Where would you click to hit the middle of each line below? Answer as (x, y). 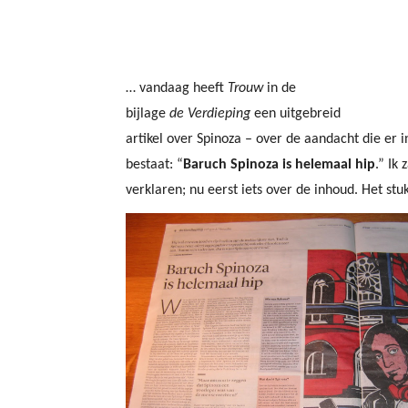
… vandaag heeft (177, 88)
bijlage (148, 114)
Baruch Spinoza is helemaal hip (279, 165)
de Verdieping (210, 114)
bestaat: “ (154, 165)
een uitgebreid (296, 114)
